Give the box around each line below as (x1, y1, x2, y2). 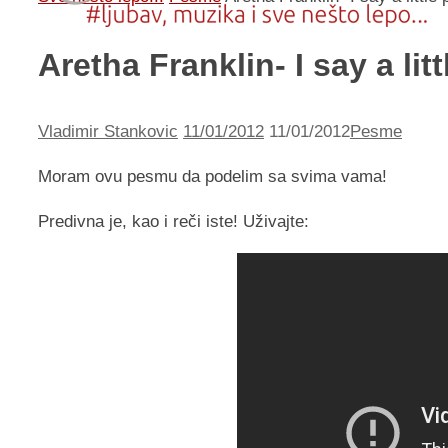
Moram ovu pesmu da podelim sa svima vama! (38, 167, 387, 187)
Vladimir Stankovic (38, 122, 178, 142)
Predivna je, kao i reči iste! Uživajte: (38, 212, 309, 232)
